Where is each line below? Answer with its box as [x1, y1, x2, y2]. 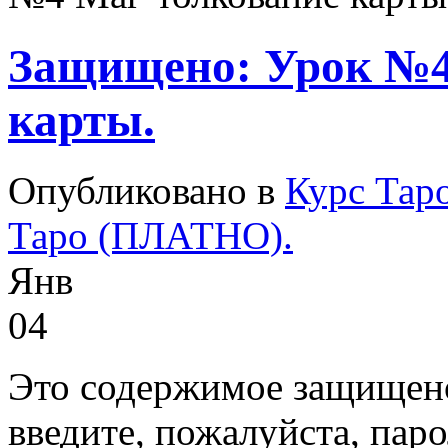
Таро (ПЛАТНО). [8, 214, 293, 258]
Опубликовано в [8, 169, 285, 213]
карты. [8, 93, 155, 146]
